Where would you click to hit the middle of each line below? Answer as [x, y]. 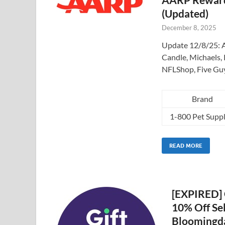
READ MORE [186, 146]
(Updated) [185, 14]
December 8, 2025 [189, 28]
